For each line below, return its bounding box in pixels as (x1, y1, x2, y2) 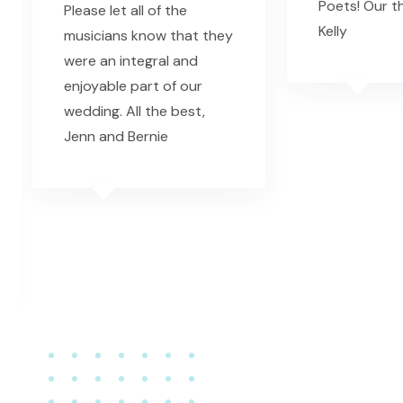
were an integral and (64, 51, 198, 71)
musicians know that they (64, 26, 233, 46)
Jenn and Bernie (64, 127, 168, 147)
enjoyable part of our (64, 76, 202, 96)
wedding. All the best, (64, 102, 205, 121)
